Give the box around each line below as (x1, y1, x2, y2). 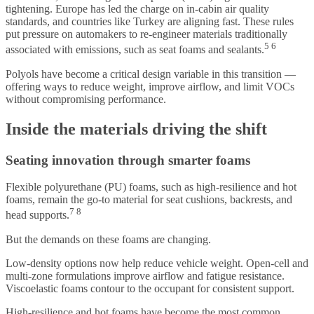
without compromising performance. (6, 93, 166, 105)
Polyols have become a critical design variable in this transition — (6, 67, 296, 80)
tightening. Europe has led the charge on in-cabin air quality (6, 3, 269, 15)
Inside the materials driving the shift (6, 119, 267, 138)
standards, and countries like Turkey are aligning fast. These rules (6, 15, 294, 28)
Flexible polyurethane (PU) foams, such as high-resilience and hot (6, 181, 296, 193)
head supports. (6, 209, 69, 221)
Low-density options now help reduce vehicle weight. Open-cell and (6, 257, 308, 269)
